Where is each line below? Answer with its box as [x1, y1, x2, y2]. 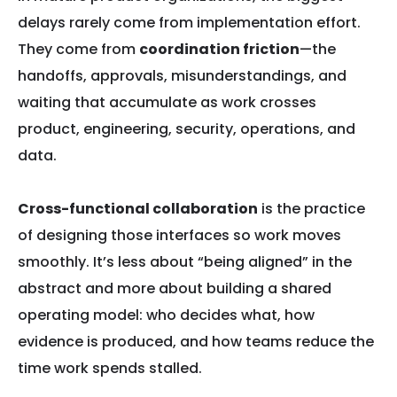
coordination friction [139, 39, 300, 60]
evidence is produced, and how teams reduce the [18, 331, 374, 353]
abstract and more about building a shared [18, 278, 331, 300]
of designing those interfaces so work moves [18, 225, 341, 246]
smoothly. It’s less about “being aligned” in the [18, 252, 352, 273]
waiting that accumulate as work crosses [18, 92, 316, 113]
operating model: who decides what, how [18, 305, 315, 326]
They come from [18, 39, 139, 60]
